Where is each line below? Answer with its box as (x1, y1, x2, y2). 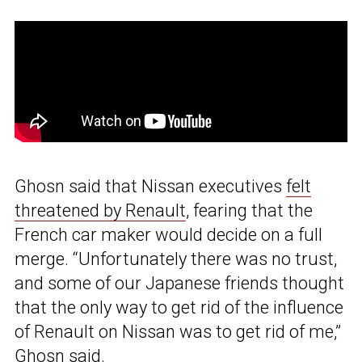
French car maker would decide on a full (15, 225, 322, 246)
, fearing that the (186, 200, 313, 221)
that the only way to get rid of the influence (15, 297, 343, 318)
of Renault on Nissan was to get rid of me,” (15, 322, 341, 343)
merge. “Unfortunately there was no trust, (15, 249, 337, 270)
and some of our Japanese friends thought (15, 273, 344, 294)
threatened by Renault (15, 200, 186, 221)
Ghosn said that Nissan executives (15, 176, 286, 197)
